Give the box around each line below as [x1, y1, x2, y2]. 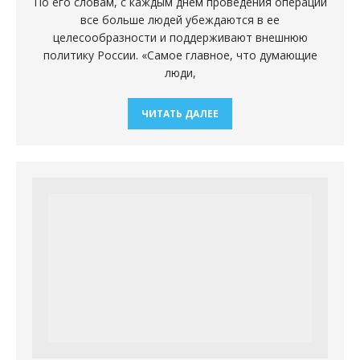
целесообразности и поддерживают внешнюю [52, 30, 308, 46]
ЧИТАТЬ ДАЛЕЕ [141, 107, 219, 121]
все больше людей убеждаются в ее [80, 12, 280, 28]
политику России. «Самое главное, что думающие [43, 47, 317, 63]
